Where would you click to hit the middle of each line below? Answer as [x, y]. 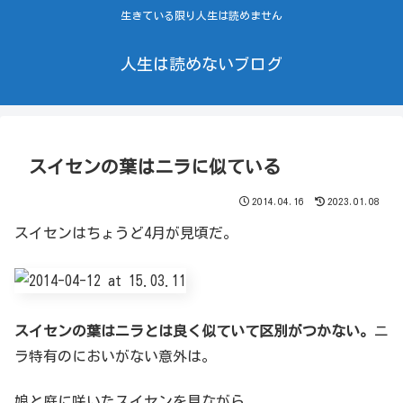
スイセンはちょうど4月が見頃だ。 [126, 233]
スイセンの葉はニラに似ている [155, 167]
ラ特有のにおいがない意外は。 [115, 356]
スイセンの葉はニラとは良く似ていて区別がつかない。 [194, 331]
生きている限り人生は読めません [201, 16]
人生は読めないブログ [201, 64]
